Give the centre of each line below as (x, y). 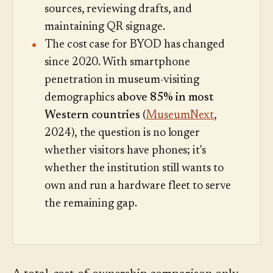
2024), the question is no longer (122, 133)
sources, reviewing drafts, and (119, 10)
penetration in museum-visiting (122, 80)
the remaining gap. (91, 204)
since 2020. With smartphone (117, 63)
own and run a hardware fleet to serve (138, 186)
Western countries (93, 116)
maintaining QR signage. (105, 27)
